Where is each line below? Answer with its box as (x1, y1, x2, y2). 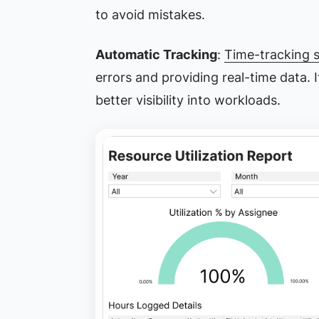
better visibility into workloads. (95, 93, 281, 108)
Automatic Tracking (95, 47, 217, 62)
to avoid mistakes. (95, 7, 205, 22)
